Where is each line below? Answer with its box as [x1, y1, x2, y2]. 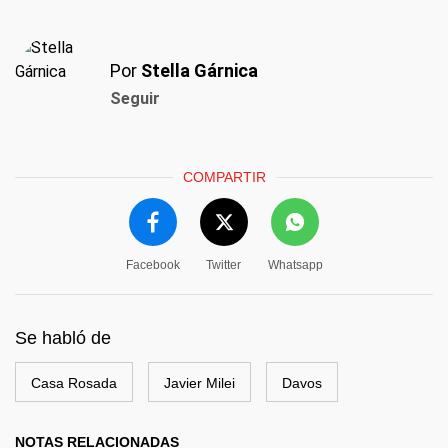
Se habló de [15, 328, 111, 349]
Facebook [125, 258, 180, 273]
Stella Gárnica [141, 60, 258, 82]
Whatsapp [267, 258, 323, 273]
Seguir [110, 89, 160, 109]
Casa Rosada [31, 375, 117, 392]
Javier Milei [164, 375, 235, 392]
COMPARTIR [182, 169, 266, 186]
